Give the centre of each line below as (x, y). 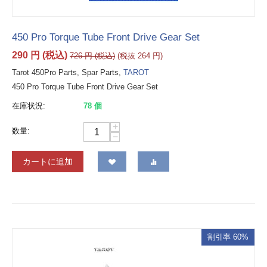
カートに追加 (48, 162)
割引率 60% (228, 237)
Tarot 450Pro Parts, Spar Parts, (68, 73)
